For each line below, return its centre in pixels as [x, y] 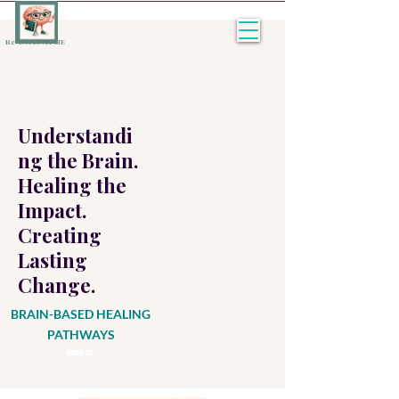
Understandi [75, 135]
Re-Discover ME [36, 41]
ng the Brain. [78, 160]
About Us [80, 352]
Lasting [53, 260]
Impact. [52, 210]
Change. [57, 285]
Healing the [72, 185]
